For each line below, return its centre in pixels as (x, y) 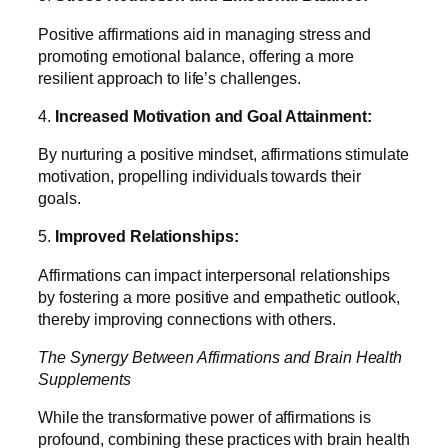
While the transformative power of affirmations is (205, 417)
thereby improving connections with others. (189, 318)
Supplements (84, 378)
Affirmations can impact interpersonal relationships (214, 274)
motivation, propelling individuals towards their (200, 176)
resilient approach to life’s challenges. (171, 77)
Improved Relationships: (146, 236)
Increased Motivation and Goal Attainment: (213, 115)
